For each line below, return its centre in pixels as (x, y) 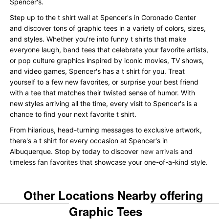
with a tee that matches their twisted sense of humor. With (102, 93)
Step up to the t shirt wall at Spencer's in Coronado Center (103, 18)
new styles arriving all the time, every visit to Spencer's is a (104, 104)
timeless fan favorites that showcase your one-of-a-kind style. (109, 162)
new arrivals (159, 152)
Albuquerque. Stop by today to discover (75, 152)
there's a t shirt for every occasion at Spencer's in (89, 141)
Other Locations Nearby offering (113, 195)
